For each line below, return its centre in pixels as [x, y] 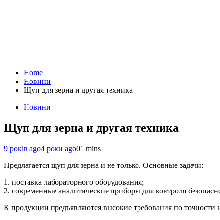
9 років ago [22, 148]
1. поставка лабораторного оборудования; [74, 182]
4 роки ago [58, 148]
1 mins [90, 148]
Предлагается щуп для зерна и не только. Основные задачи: [104, 165]
